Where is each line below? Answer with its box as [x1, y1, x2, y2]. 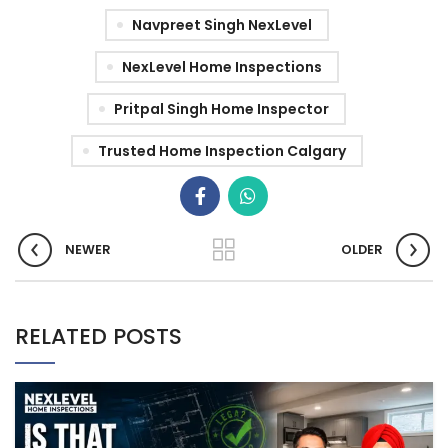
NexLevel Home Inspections [121, 57, 322, 78]
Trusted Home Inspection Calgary [97, 141, 346, 162]
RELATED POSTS [15, 321, 182, 353]
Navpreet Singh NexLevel [131, 15, 312, 36]
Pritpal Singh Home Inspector [114, 99, 329, 120]
